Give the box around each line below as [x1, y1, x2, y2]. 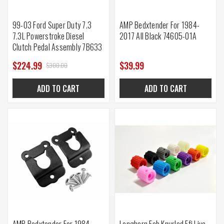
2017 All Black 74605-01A [119, 29, 196, 42]
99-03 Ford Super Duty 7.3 [12, 18, 92, 31]
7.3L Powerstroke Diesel [12, 29, 84, 42]
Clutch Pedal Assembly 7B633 [12, 40, 102, 53]
